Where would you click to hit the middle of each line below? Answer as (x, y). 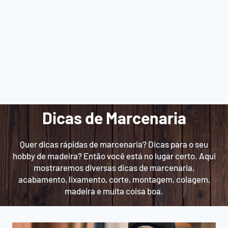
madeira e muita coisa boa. (114, 191)
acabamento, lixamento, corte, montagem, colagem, (114, 179)
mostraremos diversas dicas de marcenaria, (114, 167)
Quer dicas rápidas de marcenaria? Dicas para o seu (114, 144)
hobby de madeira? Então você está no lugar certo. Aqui (114, 155)
